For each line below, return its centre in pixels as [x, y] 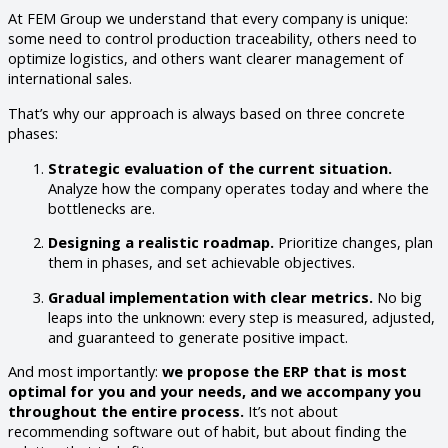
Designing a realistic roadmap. [161, 242]
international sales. [70, 78]
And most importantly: [85, 371]
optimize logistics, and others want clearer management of [205, 58]
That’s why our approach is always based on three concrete [206, 113]
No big [397, 296]
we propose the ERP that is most [284, 371]
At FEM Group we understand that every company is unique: [208, 18]
